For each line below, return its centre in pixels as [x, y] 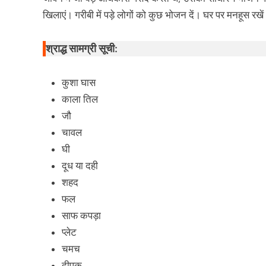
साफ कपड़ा [81, 215]
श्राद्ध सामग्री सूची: [82, 48]
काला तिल [80, 99]
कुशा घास [79, 82]
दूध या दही [80, 165]
